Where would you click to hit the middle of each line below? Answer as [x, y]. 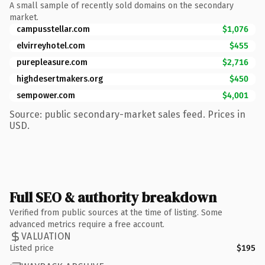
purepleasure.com [52, 62]
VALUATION [46, 236]
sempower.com [46, 95]
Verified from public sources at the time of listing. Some [116, 212]
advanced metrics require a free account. [87, 224]
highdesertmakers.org [60, 79]
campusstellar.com [53, 29]
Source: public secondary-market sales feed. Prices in [127, 114]
